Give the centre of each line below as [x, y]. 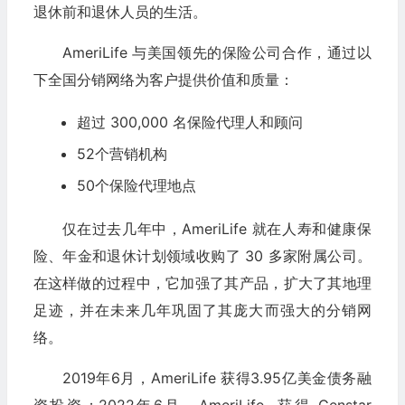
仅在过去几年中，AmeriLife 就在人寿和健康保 [217, 229]
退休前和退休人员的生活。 [120, 12]
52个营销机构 [122, 154]
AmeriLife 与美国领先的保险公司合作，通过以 [217, 53]
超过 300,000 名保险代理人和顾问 [189, 122]
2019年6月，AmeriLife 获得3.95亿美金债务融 [217, 378]
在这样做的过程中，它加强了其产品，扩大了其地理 [202, 283]
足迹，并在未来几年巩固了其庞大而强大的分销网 [202, 311]
